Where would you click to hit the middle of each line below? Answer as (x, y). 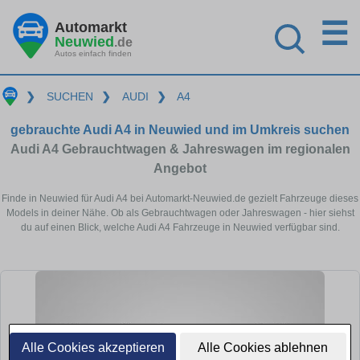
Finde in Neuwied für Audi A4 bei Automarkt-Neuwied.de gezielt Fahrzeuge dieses (180, 198)
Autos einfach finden (93, 53)
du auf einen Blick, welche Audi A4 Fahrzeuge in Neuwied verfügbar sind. (180, 227)
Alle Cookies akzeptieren (93, 348)
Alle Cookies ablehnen (263, 348)
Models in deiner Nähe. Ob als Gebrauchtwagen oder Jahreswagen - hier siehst (180, 213)
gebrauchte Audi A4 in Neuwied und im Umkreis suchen (180, 129)
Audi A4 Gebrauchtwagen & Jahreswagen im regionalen (180, 149)
